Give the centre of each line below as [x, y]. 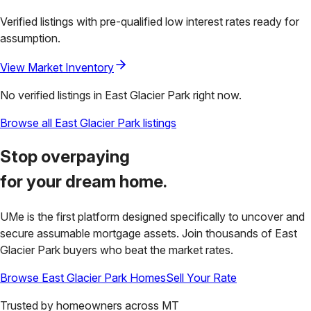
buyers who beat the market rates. [148, 250]
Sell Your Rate [201, 278]
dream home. [116, 182]
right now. [216, 95]
